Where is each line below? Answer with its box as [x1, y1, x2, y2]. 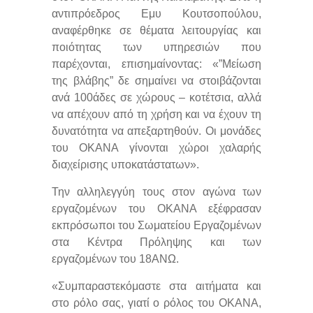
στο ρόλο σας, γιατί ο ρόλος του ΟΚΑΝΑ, [52, 296, 261, 309]
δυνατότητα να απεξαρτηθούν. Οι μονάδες [52, 124, 261, 137]
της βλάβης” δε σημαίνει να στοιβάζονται [52, 74, 261, 87]
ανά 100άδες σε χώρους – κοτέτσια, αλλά [52, 91, 261, 103]
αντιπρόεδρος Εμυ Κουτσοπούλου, [52, 7, 261, 20]
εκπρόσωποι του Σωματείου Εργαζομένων [52, 219, 261, 231]
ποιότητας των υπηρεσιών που [52, 41, 261, 53]
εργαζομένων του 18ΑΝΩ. [52, 252, 179, 265]
